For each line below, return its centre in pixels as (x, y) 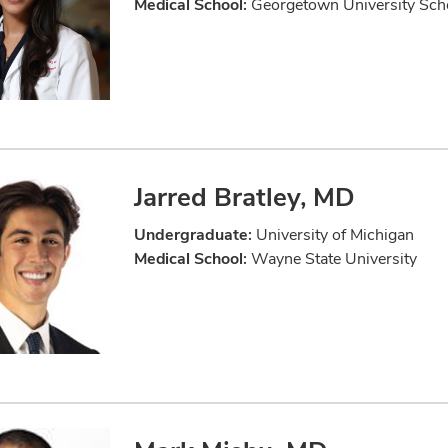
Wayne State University (332, 259)
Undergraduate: (193, 235)
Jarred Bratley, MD (244, 197)
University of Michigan (333, 235)
